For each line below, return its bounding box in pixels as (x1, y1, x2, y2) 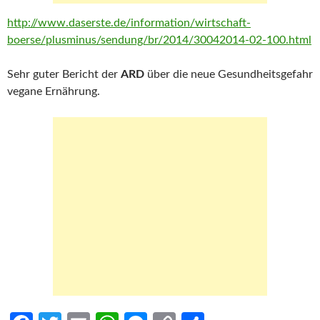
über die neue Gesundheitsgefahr (147, 69, 313, 80)
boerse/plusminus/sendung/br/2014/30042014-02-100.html (7, 34, 311, 46)
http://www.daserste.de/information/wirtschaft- (7, 17, 251, 29)
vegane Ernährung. (7, 86, 100, 97)
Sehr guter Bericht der (7, 69, 121, 80)
